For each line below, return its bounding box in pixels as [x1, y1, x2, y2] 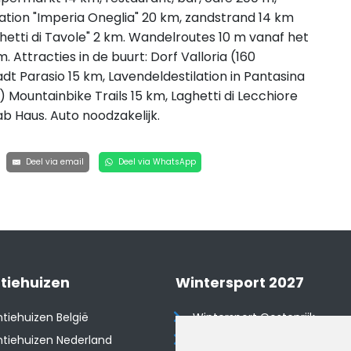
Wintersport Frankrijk [193, 332, 304, 348]
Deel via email [23, 156, 84, 168]
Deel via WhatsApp [115, 156, 196, 168]
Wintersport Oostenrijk [193, 309, 316, 325]
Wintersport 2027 [175, 273, 304, 292]
